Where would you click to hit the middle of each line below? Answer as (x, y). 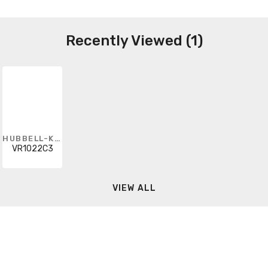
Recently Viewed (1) (134, 40)
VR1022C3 (32, 148)
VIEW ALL (134, 188)
